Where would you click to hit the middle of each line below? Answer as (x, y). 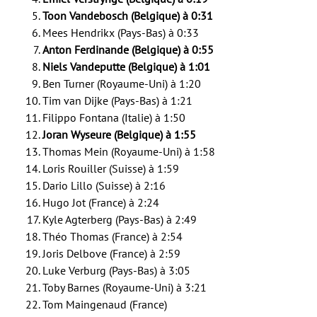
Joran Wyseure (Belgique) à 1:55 (119, 134)
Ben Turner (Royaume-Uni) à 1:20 (122, 83)
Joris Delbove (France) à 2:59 (111, 253)
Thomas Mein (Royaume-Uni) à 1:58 (129, 151)
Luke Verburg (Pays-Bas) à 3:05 (116, 270)
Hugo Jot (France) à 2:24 (101, 202)
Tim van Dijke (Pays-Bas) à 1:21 (117, 100)
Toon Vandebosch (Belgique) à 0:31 (128, 16)
